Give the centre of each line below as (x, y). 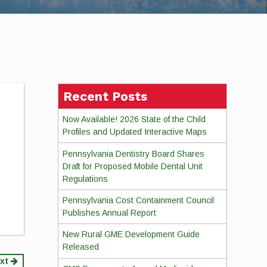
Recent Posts (105, 96)
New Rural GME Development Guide (131, 235)
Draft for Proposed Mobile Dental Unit (132, 166)
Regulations (85, 178)
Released (80, 247)
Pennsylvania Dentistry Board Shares (133, 153)
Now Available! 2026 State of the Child (134, 119)
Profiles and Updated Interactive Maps (134, 132)
